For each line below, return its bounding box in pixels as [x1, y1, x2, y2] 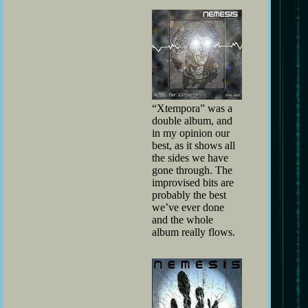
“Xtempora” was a [152, 102, 232, 115]
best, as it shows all [152, 140, 235, 152]
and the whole [152, 214, 213, 226]
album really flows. [152, 226, 235, 239]
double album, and [152, 115, 232, 127]
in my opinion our [152, 127, 230, 140]
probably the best [152, 189, 226, 201]
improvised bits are [152, 177, 234, 189]
